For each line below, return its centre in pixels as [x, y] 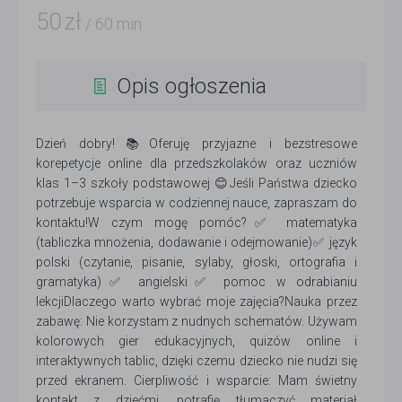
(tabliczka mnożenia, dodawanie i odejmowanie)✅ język [197, 242]
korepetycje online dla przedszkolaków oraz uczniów [197, 163]
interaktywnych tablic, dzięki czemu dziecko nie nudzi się [197, 361]
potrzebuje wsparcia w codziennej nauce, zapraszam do [197, 203]
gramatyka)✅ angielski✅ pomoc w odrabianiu [197, 282]
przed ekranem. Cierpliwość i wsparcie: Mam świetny [197, 380]
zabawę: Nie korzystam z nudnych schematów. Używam [197, 321]
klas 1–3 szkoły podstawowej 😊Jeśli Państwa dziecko [197, 183]
